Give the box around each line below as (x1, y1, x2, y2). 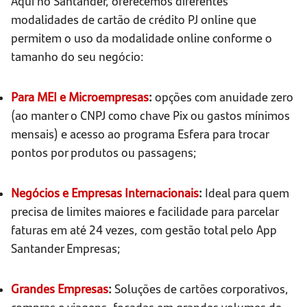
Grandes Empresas (11, 280, 108, 297)
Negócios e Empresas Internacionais (11, 184, 199, 201)
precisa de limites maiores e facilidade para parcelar (11, 202, 278, 220)
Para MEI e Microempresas (11, 88, 149, 106)
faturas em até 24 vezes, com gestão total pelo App (11, 221, 277, 238)
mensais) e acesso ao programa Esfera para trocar (11, 125, 269, 143)
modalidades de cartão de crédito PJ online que (11, 10, 256, 28)
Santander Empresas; (11, 239, 121, 257)
